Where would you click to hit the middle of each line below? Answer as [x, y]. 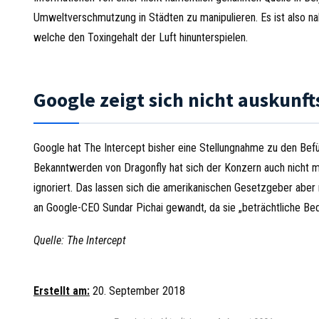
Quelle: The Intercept [80, 240]
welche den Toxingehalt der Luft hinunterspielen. [141, 37]
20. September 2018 [139, 291]
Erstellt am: [62, 291]
